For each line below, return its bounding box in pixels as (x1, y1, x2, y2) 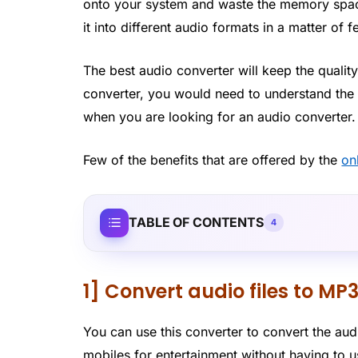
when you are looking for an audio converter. (83, 108, 356, 125)
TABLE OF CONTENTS (129, 214, 264, 231)
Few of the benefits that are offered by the (83, 151, 342, 168)
